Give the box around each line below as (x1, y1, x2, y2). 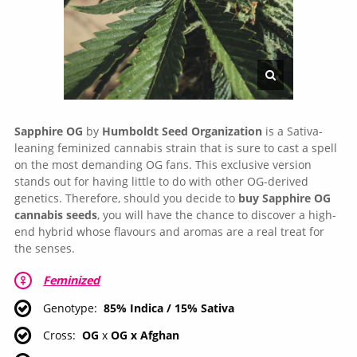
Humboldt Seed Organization (101, 124, 262, 139)
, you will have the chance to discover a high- (96, 207, 336, 223)
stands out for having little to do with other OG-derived (14, 174, 308, 190)
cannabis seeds (14, 207, 97, 223)
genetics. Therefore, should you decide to (14, 190, 238, 206)
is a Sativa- (261, 124, 323, 139)
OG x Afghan (107, 327, 179, 343)
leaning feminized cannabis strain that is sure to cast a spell (14, 140, 337, 156)
